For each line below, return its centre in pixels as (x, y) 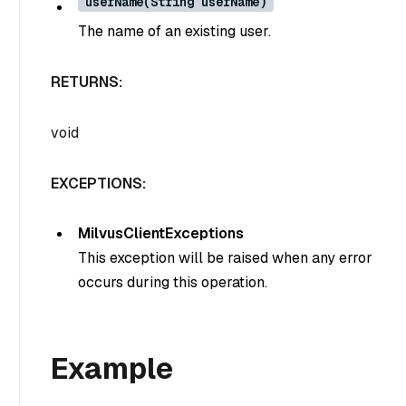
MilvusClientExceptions (161, 234)
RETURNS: (87, 82)
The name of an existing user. (174, 32)
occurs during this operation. (173, 283)
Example (112, 369)
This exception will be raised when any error (225, 258)
